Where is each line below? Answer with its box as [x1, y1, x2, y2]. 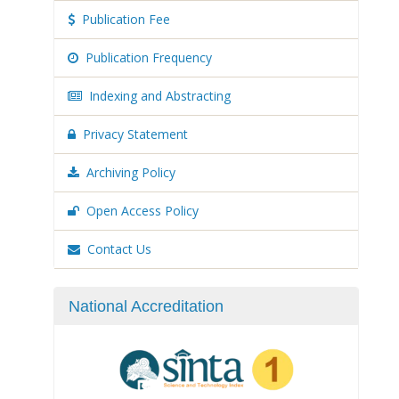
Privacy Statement [83, 126, 188, 142]
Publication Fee [82, 11, 170, 28]
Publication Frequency [85, 49, 212, 66]
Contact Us [87, 240, 151, 257]
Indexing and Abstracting [89, 87, 231, 104]
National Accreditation [69, 297, 224, 315]
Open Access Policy [86, 202, 199, 219]
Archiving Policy [86, 164, 175, 181]
